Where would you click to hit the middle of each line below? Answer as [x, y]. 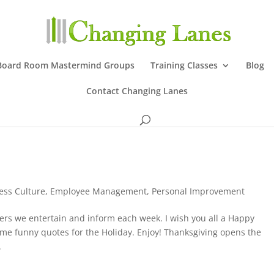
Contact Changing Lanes [137, 91]
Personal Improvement [198, 191]
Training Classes [184, 65]
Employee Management [99, 191]
